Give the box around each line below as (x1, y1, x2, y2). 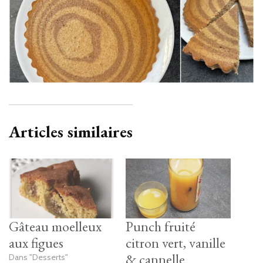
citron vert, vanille (126, 233, 225, 252)
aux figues (9, 233, 63, 252)
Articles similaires (9, 120, 133, 142)
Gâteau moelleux (9, 217, 102, 235)
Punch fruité (126, 217, 195, 235)
